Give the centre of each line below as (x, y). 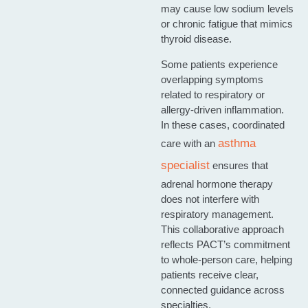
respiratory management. (217, 214)
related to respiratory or (212, 94)
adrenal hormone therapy (217, 184)
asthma (236, 143)
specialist (185, 165)
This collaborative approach (222, 229)
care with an (189, 143)
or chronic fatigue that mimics (227, 24)
